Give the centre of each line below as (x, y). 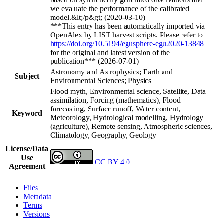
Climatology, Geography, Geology (103, 135)
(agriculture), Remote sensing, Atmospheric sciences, (131, 126)
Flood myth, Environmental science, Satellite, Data (128, 91)
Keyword (27, 113)
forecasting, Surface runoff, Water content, (115, 109)
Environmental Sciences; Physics (101, 80)
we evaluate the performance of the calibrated (120, 8)
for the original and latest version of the (110, 52)
